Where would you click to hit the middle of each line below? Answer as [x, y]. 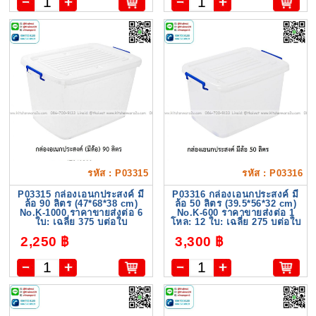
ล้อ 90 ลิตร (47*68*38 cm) [81, 203]
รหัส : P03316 [273, 173]
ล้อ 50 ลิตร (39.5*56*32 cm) [236, 203]
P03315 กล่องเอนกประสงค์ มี [81, 194]
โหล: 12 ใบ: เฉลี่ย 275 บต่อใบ [236, 221]
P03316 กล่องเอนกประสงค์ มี [236, 194]
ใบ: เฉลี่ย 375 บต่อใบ [81, 221]
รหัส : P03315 [118, 173]
